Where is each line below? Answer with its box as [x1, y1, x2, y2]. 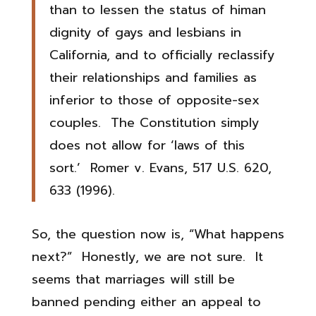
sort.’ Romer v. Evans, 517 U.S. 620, [49, 158, 272, 178]
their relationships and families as [49, 68, 257, 87]
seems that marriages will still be [31, 269, 235, 289]
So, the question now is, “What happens [31, 224, 284, 244]
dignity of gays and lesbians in [49, 23, 241, 42]
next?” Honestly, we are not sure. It [31, 247, 263, 267]
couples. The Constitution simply [49, 113, 260, 133]
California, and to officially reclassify [49, 45, 275, 65]
